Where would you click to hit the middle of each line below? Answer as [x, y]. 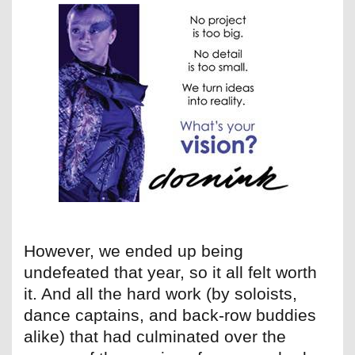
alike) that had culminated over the [155, 337]
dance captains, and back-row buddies [170, 315]
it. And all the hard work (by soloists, [160, 294]
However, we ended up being [134, 251]
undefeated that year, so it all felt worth [170, 273]
